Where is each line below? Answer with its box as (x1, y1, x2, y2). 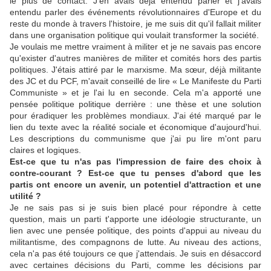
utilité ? (10, 191, 41, 201)
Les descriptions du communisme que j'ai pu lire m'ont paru (10, 134, 261, 144)
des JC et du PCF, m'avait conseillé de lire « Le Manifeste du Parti (10, 76, 261, 87)
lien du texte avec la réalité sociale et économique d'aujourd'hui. (10, 122, 261, 132)
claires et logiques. (10, 145, 81, 155)
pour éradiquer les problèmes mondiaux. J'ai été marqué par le (10, 111, 261, 121)
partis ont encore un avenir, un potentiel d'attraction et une (10, 180, 261, 190)
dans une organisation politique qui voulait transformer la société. (10, 30, 259, 41)
